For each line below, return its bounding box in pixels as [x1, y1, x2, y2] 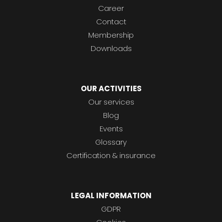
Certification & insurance [66, 150, 156, 161]
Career [98, 3, 124, 14]
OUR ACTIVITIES [80, 83, 142, 94]
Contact [96, 16, 126, 27]
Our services [88, 97, 134, 108]
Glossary [95, 137, 127, 148]
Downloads [90, 43, 132, 54]
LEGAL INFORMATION [70, 190, 152, 201]
